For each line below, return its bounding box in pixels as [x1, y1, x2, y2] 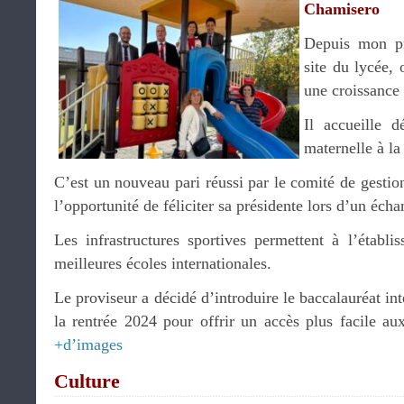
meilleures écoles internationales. [54, 254, 271, 272]
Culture [54, 370, 120, 392]
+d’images [54, 335, 123, 353]
